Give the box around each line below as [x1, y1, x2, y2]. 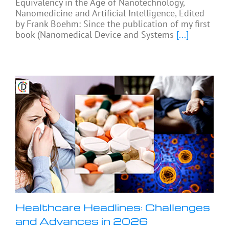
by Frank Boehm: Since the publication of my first [15, 18, 210, 30]
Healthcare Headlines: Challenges [15, 200, 210, 214]
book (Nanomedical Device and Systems [15, 29, 174, 41]
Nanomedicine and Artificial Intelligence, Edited [15, 7, 204, 19]
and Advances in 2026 [15, 214, 148, 227]
